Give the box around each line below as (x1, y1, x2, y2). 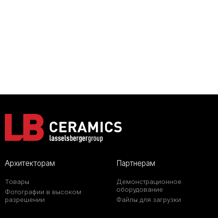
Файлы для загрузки (116, 196, 181, 204)
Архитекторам (5, 159, 55, 168)
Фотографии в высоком (5, 188, 81, 196)
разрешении (5, 196, 45, 204)
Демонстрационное (116, 178, 182, 186)
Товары (5, 178, 29, 186)
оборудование (116, 185, 163, 194)
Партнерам (116, 159, 155, 168)
